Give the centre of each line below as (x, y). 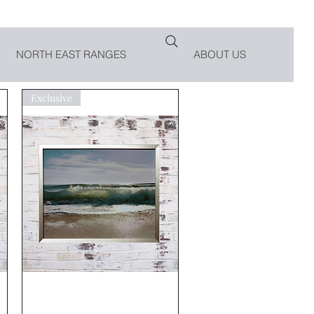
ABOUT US (220, 54)
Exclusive (51, 98)
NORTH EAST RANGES (71, 54)
